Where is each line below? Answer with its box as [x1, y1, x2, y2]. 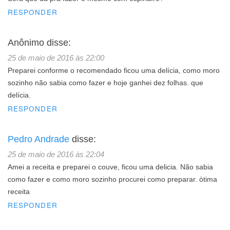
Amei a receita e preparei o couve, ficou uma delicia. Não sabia [8, 163, 213, 171]
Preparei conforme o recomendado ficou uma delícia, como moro [8, 66, 220, 74]
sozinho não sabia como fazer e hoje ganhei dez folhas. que [8, 79, 203, 87]
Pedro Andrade [8, 133, 69, 144]
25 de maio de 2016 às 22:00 [8, 53, 104, 62]
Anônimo [8, 37, 44, 48]
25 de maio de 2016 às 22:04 [8, 149, 104, 159]
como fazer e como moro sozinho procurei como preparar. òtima [8, 175, 217, 183]
